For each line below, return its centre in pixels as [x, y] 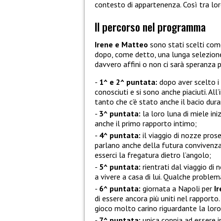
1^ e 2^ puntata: [128, 82]
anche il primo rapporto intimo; [146, 123]
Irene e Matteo [121, 44]
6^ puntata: [120, 188]
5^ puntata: [120, 166]
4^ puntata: [120, 135]
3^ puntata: [120, 113]
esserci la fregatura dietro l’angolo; [153, 155]
